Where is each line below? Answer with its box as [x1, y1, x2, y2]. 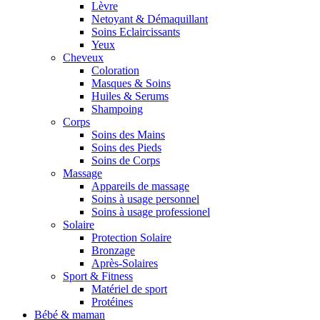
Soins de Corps [91, 154, 160, 167]
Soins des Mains [91, 129, 165, 141]
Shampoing [91, 103, 143, 116]
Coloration [91, 64, 139, 77]
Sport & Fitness [63, 270, 133, 283]
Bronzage [91, 244, 135, 257]
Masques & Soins [91, 77, 171, 90]
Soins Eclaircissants [91, 26, 180, 39]
